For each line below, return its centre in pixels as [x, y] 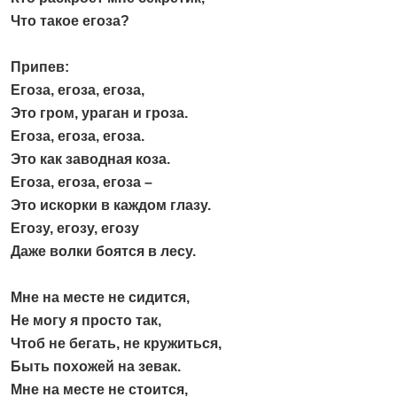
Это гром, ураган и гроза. [99, 113]
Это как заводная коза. [90, 160]
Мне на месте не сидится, [100, 298]
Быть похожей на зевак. [96, 367]
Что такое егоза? [70, 21]
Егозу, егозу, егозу [75, 229]
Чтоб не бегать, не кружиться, [116, 344]
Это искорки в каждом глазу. [111, 206]
